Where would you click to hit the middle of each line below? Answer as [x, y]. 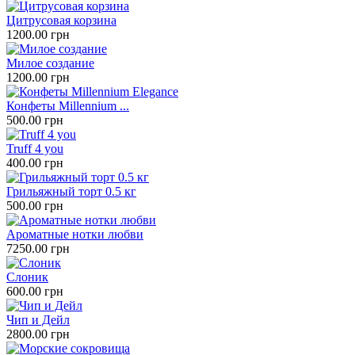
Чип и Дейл [38, 320]
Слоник [27, 277]
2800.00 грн [38, 334]
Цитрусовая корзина [61, 21]
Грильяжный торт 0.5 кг [71, 192]
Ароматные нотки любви [75, 235]
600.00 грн [35, 292]
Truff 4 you [35, 149]
